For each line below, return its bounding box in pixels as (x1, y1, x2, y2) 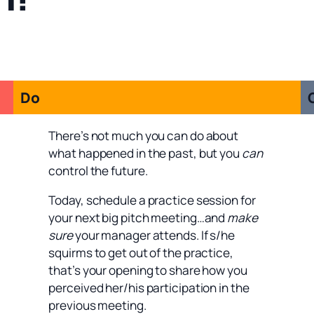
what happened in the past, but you (48, 144, 242, 161)
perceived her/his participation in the (48, 279, 250, 296)
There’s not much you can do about (48, 127, 239, 144)
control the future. (48, 162, 148, 179)
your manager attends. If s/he (72, 226, 235, 243)
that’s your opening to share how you (48, 261, 247, 278)
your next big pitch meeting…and (48, 209, 228, 226)
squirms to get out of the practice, (48, 244, 233, 261)
